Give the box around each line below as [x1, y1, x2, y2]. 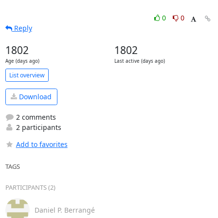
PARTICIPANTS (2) [5, 182, 55, 192]
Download [17, 92, 52, 102]
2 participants [14, 122, 61, 132]
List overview [9, 71, 45, 79]
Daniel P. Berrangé [34, 205, 95, 215]
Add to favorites [16, 139, 68, 149]
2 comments [14, 112, 56, 122]
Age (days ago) [5, 58, 39, 64]
